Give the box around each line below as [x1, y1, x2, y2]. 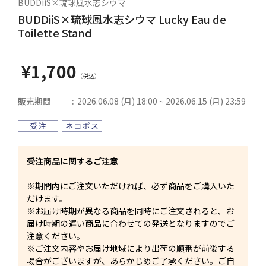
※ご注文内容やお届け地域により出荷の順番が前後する [27, 242, 235, 254]
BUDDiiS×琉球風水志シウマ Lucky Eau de [18, 11, 226, 27]
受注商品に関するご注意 [27, 155, 118, 167]
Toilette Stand [18, 25, 92, 40]
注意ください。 [27, 230, 85, 242]
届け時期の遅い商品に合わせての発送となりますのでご [27, 217, 235, 229]
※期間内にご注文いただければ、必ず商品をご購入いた [27, 180, 235, 192]
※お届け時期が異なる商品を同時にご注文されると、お [27, 205, 234, 217]
